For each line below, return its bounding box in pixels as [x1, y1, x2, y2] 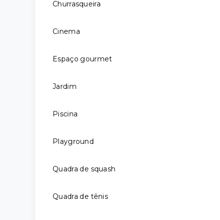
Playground [53, 137, 94, 146]
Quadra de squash [53, 165, 116, 173]
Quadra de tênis [53, 192, 108, 201]
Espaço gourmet [53, 55, 112, 63]
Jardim [53, 82, 77, 91]
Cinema [53, 27, 80, 36]
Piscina [53, 110, 78, 118]
